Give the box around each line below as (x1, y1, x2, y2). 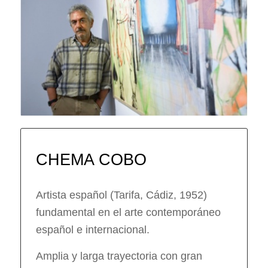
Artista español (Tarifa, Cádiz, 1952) (35, 188, 207, 201)
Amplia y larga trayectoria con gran (35, 249, 202, 262)
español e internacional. (35, 223, 150, 236)
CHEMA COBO (35, 150, 147, 169)
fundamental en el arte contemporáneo (35, 206, 221, 218)
